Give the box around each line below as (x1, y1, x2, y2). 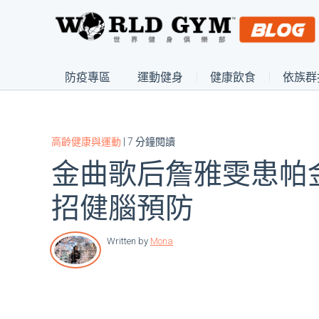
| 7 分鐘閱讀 (121, 136, 175, 147)
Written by (107, 236, 148, 246)
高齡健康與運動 (51, 136, 121, 147)
